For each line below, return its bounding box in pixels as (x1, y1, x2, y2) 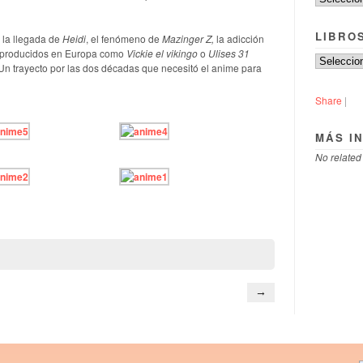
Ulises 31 (208, 45, 250, 60)
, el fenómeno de (86, 31, 162, 45)
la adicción (214, 31, 264, 45)
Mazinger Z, (162, 31, 214, 45)
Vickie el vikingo (126, 45, 198, 60)
